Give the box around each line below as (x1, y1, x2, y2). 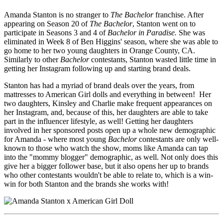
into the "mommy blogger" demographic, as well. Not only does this (4, 152, 218, 161)
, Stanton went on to (132, 19, 196, 28)
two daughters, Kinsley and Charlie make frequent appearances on (4, 99, 212, 108)
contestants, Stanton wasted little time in (91, 55, 216, 64)
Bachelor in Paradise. (108, 28, 177, 37)
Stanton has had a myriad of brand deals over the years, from (4, 81, 194, 90)
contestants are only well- (137, 134, 219, 143)
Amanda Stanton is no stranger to (4, 10, 111, 19)
